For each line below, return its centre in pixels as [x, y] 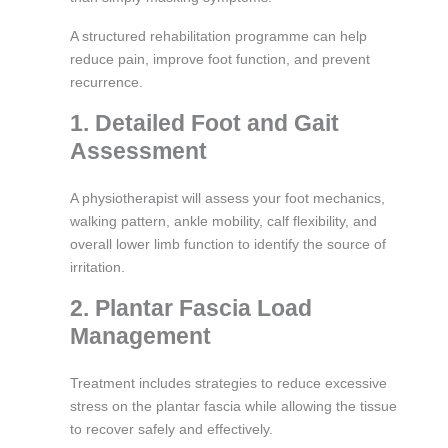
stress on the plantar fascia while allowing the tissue [233, 405]
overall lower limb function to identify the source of [228, 243]
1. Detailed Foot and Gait [204, 122]
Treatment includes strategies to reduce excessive [228, 382]
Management [140, 335]
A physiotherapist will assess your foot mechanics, [227, 197]
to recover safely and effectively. [171, 428]
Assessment [138, 150]
